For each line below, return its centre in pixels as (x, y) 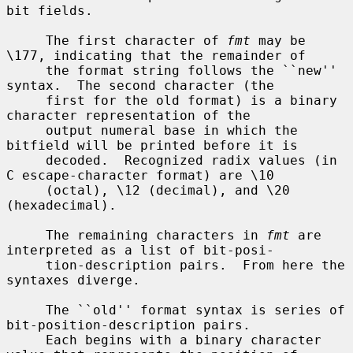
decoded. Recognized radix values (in (26, 160)
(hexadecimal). (61, 205)
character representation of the (128, 115)
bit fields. (50, 10)
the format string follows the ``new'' (26, 70)
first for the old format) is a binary (26, 100)
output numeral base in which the (26, 130)
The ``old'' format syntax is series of (26, 310)
